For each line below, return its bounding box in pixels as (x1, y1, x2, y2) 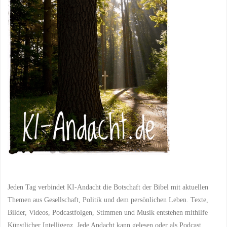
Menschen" (49, 5, 81, 13)
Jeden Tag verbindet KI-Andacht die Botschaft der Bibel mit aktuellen (8, 182, 209, 191)
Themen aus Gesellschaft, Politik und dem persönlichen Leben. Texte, (8, 195, 209, 204)
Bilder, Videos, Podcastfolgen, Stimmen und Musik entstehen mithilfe (8, 208, 208, 216)
